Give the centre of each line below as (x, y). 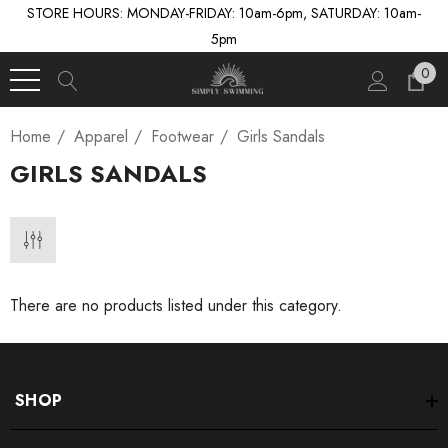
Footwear (182, 136)
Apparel (101, 136)
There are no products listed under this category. (176, 305)
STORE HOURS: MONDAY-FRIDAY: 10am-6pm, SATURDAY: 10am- (224, 13)
